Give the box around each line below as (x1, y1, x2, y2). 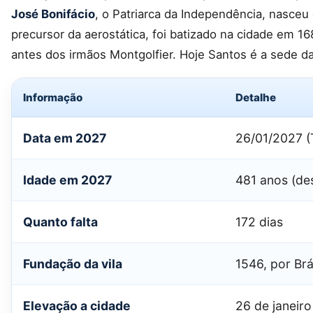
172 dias (235, 214, 283, 230)
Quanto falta (23, 214, 98, 230)
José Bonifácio (11, 6, 95, 21)
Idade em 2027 (23, 173, 112, 188)
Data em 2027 (23, 131, 106, 146)
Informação (23, 91, 82, 105)
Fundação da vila (23, 256, 122, 272)
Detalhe (235, 91, 276, 105)
